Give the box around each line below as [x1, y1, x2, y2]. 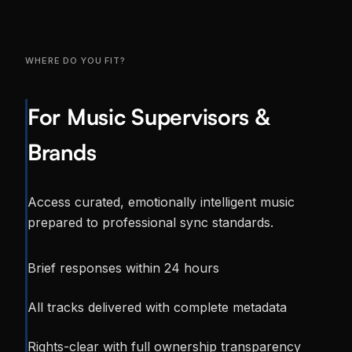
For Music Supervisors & [27, 103, 270, 131]
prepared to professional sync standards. [27, 214, 273, 231]
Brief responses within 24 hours [27, 260, 219, 277]
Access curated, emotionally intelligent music [27, 194, 295, 211]
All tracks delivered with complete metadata [27, 299, 287, 316]
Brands [27, 138, 97, 167]
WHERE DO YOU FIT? [25, 55, 126, 67]
